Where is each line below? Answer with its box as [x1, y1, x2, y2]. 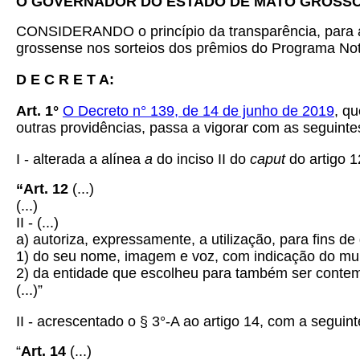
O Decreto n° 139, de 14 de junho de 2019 [63, 103, 334, 119]
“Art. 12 [16, 181, 68, 197]
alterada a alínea [33, 151, 145, 167]
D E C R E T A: [16, 72, 114, 88]
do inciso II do [157, 151, 250, 167]
